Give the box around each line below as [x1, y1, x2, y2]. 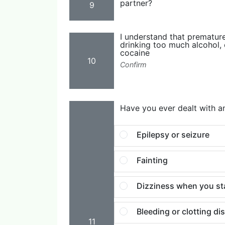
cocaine [120, 48, 150, 58]
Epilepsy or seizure [137, 130, 209, 140]
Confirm [120, 60, 147, 69]
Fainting [137, 155, 168, 166]
